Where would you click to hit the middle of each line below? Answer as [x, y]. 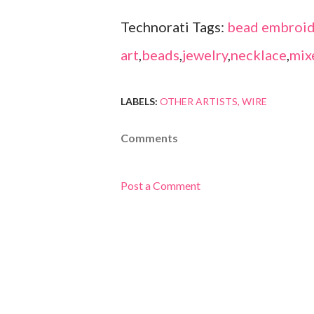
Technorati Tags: [174, 27]
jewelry [205, 55]
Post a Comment [161, 186]
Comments [149, 138]
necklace [259, 55]
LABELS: [139, 102]
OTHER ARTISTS [199, 102]
